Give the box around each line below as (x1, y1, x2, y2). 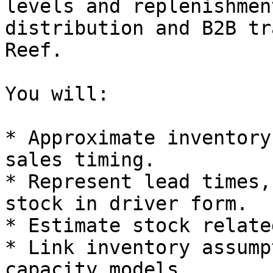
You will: (5, 83, 109, 105)
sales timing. (5, 149, 155, 171)
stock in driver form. (5, 193, 248, 214)
